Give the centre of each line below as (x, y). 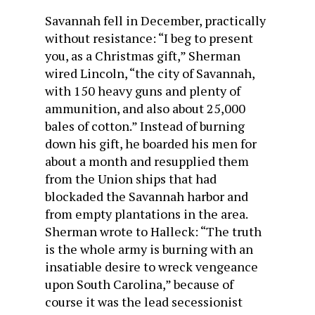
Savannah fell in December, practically (155, 20)
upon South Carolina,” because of (139, 284)
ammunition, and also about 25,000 (145, 108)
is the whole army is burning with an (149, 249)
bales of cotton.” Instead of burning (145, 126)
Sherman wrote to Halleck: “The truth (153, 231)
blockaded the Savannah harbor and (147, 196)
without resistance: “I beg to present (149, 38)
